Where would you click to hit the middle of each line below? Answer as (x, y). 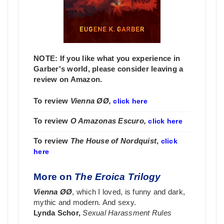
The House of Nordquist (113, 141)
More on (54, 176)
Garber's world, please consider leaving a (108, 69)
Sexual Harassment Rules (127, 213)
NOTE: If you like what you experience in (107, 58)
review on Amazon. (68, 79)
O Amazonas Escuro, (109, 121)
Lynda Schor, (58, 213)
